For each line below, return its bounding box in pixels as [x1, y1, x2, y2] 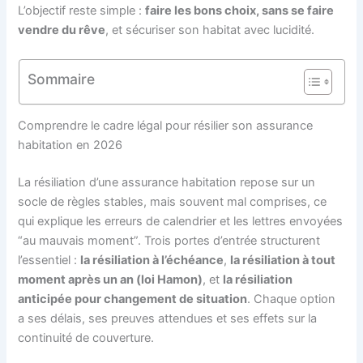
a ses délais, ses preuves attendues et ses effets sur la [18, 311, 318, 327]
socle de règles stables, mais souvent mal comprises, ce [18, 194, 327, 210]
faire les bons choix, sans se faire [145, 3, 335, 19]
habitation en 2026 [18, 138, 123, 153]
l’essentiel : [18, 253, 81, 268]
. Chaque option [247, 292, 336, 307]
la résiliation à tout [230, 253, 336, 268]
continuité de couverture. [18, 331, 155, 346]
